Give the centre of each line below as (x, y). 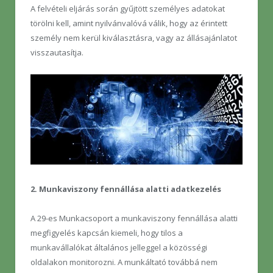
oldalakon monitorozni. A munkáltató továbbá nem (124, 262)
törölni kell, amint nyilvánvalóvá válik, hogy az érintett (129, 23)
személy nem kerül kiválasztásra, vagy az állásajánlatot (134, 38)
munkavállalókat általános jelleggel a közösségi (119, 248)
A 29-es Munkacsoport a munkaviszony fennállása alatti (134, 218)
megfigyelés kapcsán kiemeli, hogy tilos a (107, 233)
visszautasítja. (57, 53)
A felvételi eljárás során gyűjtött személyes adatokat (128, 9)
